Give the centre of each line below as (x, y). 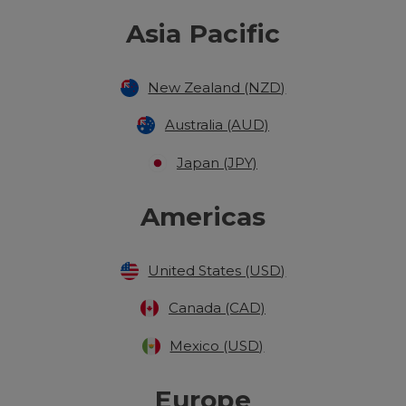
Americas (203, 216)
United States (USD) (217, 270)
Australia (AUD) (217, 125)
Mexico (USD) (217, 346)
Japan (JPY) (217, 163)
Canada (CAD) (217, 308)
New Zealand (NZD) (217, 87)
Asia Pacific (203, 33)
